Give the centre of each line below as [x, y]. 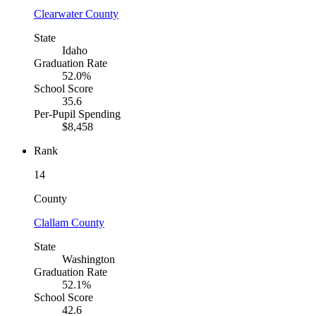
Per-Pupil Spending [77, 114]
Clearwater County [76, 14]
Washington [89, 260]
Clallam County [69, 223]
